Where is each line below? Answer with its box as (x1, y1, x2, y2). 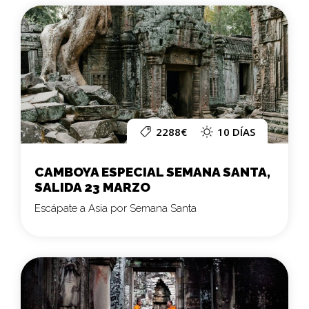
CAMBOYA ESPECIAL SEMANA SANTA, (34, 164, 270, 180)
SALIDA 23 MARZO (34, 179, 150, 195)
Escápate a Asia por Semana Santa (34, 202, 197, 215)
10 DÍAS (217, 125, 255, 139)
